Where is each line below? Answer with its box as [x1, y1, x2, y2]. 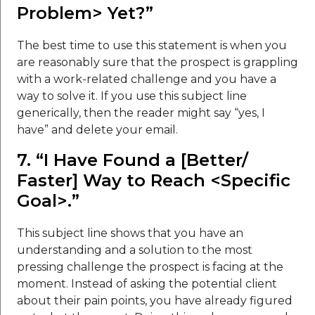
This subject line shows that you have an [17, 226, 243, 240]
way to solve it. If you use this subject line [17, 89, 247, 103]
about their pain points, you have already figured [17, 293, 292, 307]
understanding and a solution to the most [17, 243, 252, 257]
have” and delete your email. [17, 122, 178, 136]
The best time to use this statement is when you [17, 38, 287, 52]
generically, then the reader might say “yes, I [17, 105, 265, 120]
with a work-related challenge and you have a [17, 72, 276, 86]
